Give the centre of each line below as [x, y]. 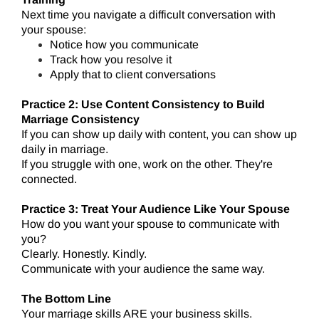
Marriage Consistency [80, 120]
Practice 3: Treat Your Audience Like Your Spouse [156, 209]
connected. [49, 179]
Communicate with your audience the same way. [143, 269]
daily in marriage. [65, 150]
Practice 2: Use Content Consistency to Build [143, 105]
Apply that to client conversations [133, 75]
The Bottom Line [66, 299]
